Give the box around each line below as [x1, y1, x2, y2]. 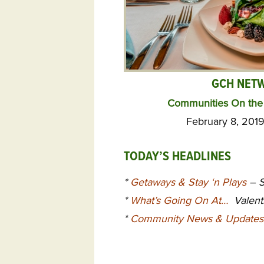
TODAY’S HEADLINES [124, 148, 231, 166]
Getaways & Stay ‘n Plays [130, 175, 246, 189]
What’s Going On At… [130, 193, 228, 207]
